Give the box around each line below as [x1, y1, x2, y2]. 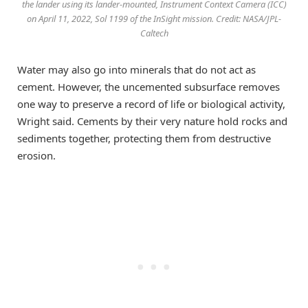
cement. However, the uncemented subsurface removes [17, 79, 280, 93]
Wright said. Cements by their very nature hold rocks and [17, 113, 287, 128]
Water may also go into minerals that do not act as [17, 62, 256, 76]
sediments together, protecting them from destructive [17, 131, 271, 145]
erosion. [17, 148, 56, 162]
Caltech [140, 26, 168, 39]
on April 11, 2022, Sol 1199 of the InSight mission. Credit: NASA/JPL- [27, 12, 281, 25]
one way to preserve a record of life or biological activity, [17, 96, 285, 111]
